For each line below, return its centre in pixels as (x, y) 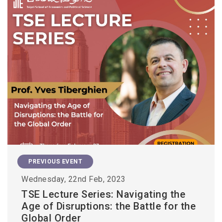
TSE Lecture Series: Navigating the (103, 194)
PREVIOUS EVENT (55, 161)
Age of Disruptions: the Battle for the (109, 206)
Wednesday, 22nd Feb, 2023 (74, 179)
